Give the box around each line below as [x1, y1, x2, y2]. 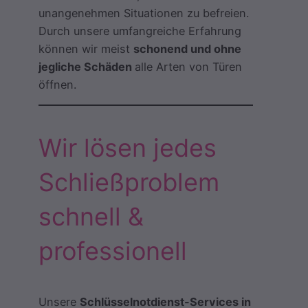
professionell [38, 236, 187, 267]
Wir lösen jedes [38, 133, 217, 164]
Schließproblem [38, 167, 219, 198]
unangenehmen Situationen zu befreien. [38, 6, 249, 20]
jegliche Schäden [38, 60, 135, 74]
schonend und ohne [133, 42, 241, 56]
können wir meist [38, 42, 133, 56]
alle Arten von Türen [135, 60, 242, 74]
